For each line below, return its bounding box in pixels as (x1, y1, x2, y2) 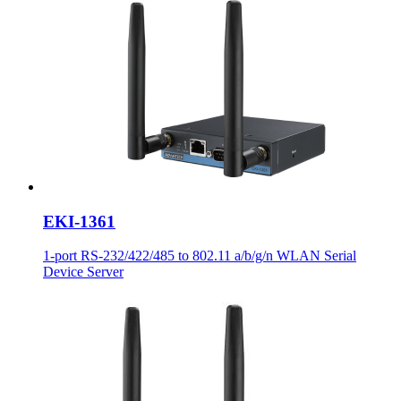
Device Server (43, 264, 124, 280)
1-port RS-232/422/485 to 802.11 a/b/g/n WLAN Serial (43, 248, 356, 264)
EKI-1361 (43, 211, 115, 231)
